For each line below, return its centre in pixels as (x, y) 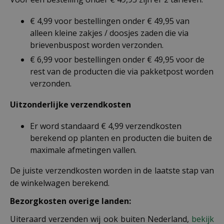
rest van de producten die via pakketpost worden (122, 71)
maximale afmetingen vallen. (83, 150)
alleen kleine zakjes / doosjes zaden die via (109, 33)
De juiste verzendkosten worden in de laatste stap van (112, 171)
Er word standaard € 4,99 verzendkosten (106, 126)
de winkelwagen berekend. (60, 183)
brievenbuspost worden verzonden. (97, 45)
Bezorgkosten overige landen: (70, 201)
